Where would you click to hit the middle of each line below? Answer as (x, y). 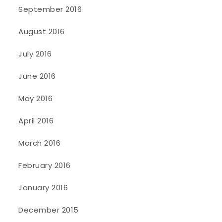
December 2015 (49, 210)
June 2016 (37, 76)
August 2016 (42, 32)
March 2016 (40, 143)
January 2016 (43, 188)
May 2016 (36, 99)
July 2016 (35, 54)
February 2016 (45, 166)
